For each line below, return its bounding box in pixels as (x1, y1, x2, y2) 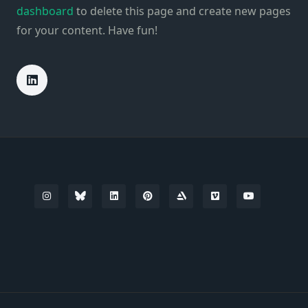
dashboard (16, 3, 74, 19)
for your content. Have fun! (16, 23, 157, 38)
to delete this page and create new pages (74, 3, 291, 19)
